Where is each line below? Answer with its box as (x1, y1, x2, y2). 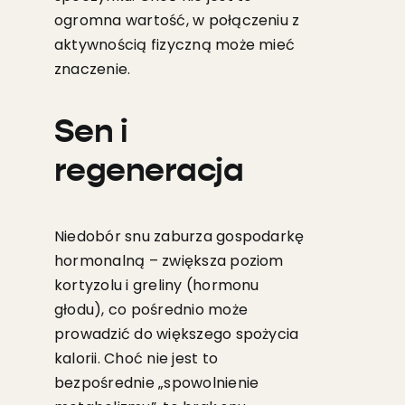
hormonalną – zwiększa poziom (53, 250, 284, 272)
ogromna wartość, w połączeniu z (53, 10, 300, 32)
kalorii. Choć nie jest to (53, 348, 218, 370)
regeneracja (53, 155, 244, 189)
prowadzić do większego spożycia (53, 324, 299, 345)
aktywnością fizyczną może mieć (53, 34, 296, 56)
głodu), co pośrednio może (53, 299, 248, 321)
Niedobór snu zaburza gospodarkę (53, 226, 305, 248)
